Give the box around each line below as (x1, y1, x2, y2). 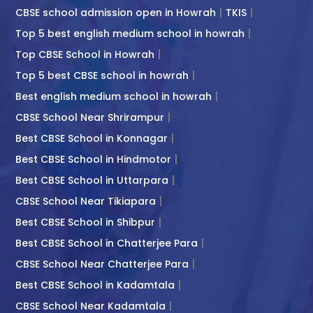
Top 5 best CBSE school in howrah (15, 68, 189, 82)
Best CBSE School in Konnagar (15, 131, 168, 145)
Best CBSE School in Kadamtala (15, 277, 175, 292)
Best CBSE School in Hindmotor (15, 152, 171, 166)
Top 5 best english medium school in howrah (15, 26, 245, 41)
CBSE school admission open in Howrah (15, 5, 216, 20)
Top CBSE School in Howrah (15, 47, 154, 61)
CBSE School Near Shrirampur (15, 110, 164, 124)
